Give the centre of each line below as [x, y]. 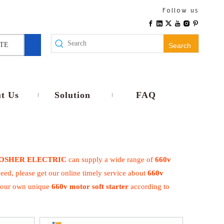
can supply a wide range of [111, 160]
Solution [72, 95]
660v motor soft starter [90, 187]
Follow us [181, 10]
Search [180, 45]
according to [149, 187]
